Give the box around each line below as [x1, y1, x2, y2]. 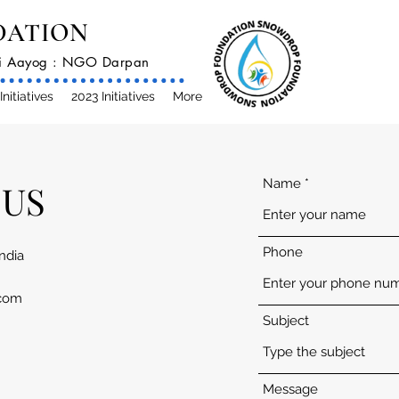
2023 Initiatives [70, 89, 155, 103]
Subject [263, 313, 309, 329]
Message [263, 381, 318, 397]
